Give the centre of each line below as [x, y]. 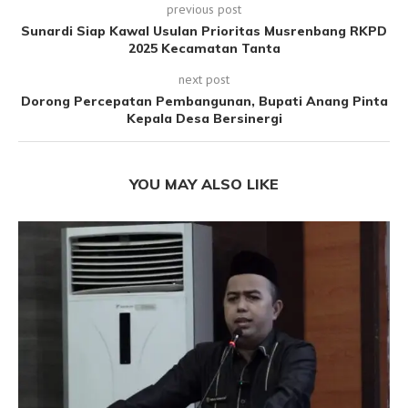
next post [204, 79]
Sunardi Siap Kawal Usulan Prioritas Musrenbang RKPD [204, 31]
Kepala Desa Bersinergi [204, 118]
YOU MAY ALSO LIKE [204, 184]
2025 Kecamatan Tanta [204, 48]
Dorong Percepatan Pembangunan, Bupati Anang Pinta [204, 101]
